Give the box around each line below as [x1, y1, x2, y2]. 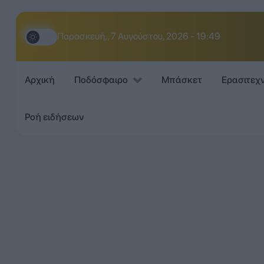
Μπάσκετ [161, 74, 202, 86]
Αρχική [24, 74, 55, 86]
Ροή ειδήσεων [24, 111, 84, 123]
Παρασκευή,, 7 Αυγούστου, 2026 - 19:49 [57, 31, 220, 42]
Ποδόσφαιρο [74, 74, 128, 86]
